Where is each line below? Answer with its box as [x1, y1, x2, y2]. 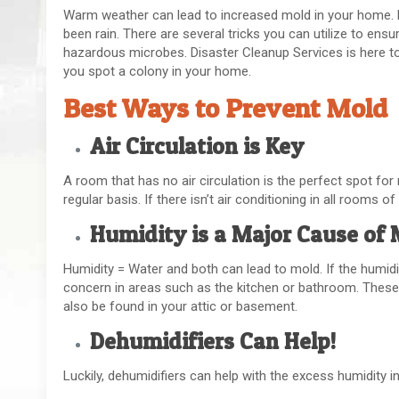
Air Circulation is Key [90, 133, 305, 160]
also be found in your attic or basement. [63, 298, 302, 315]
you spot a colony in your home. [63, 63, 256, 80]
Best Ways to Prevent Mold [63, 92, 388, 125]
